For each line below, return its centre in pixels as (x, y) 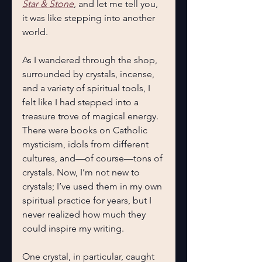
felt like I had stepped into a (82, 102)
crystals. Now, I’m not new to (82, 172)
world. (35, 32)
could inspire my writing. (73, 228)
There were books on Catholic (86, 130)
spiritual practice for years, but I (88, 200)
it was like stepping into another (90, 18)
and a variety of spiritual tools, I (87, 88)
